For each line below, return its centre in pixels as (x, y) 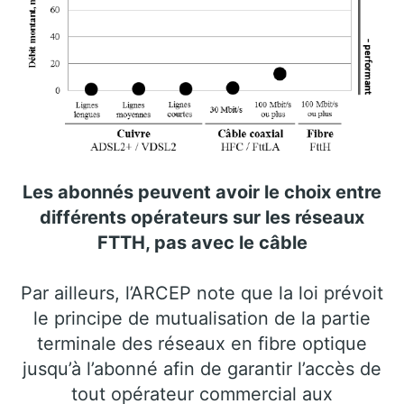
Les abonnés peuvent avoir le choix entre (202, 193)
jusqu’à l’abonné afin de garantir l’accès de (202, 369)
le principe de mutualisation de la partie (202, 319)
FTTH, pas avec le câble (202, 243)
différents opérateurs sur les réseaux (202, 218)
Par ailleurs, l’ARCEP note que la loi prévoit (202, 294)
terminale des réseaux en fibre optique (202, 344)
